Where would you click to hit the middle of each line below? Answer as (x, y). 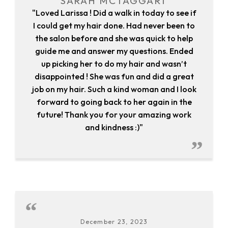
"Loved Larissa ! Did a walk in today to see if (114, 13)
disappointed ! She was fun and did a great (114, 77)
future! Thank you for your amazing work (114, 115)
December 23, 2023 (114, 222)
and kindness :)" (114, 127)
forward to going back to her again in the (114, 102)
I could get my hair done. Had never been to (114, 26)
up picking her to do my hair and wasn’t (114, 64)
